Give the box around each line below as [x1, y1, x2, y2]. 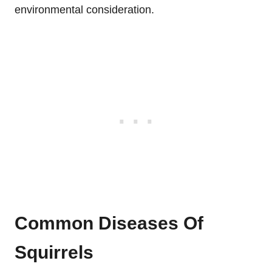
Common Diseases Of [15, 212, 203, 233]
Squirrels [15, 242, 93, 262]
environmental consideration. [15, 3, 154, 16]
